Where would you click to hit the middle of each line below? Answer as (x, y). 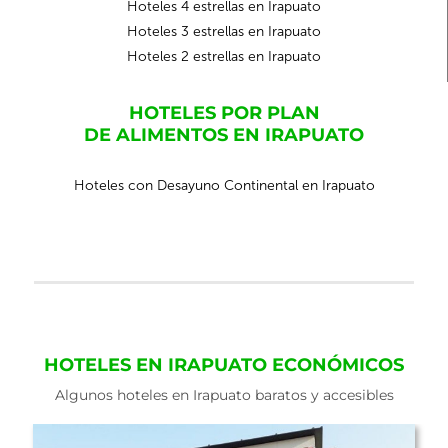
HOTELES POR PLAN (224, 113)
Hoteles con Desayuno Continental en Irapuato (224, 185)
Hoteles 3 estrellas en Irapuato (223, 31)
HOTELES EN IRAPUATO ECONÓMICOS (224, 365)
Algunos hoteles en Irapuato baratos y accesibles (224, 395)
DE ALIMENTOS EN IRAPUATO (224, 135)
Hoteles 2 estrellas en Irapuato (223, 56)
